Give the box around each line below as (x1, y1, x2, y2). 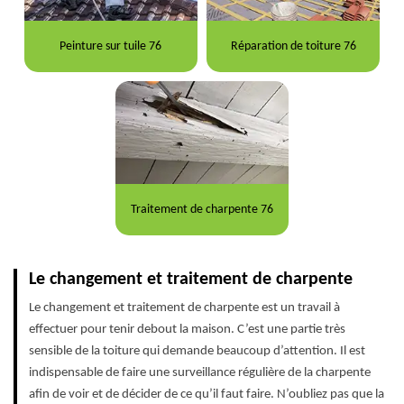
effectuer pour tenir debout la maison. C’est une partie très (29, 323, 345, 337)
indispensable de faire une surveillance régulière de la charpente (29, 366, 371, 381)
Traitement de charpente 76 (130, 202, 273, 216)
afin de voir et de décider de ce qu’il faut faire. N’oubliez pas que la (29, 388, 384, 402)
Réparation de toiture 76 (230, 39, 356, 53)
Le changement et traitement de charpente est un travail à (29, 301, 340, 316)
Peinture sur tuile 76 (60, 39, 162, 53)
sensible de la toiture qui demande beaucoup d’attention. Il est (29, 344, 365, 359)
